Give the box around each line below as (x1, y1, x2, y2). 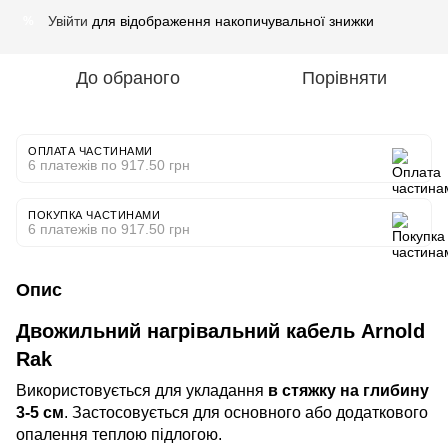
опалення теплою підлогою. (16, 426, 222, 443)
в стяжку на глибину (268, 382, 429, 399)
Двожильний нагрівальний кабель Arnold (16, 320, 425, 342)
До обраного (76, 68, 180, 88)
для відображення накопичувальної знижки (88, 13, 374, 29)
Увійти (48, 13, 88, 29)
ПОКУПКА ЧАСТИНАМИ (28, 209, 161, 221)
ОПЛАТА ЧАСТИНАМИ (28, 145, 153, 157)
